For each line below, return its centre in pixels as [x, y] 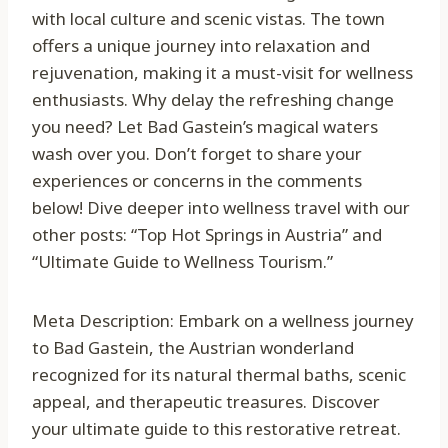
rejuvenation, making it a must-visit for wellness [222, 73]
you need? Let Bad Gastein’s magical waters [205, 127]
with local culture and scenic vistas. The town [208, 19]
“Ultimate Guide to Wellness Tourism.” [182, 262]
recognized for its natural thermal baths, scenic [219, 375]
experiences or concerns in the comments [197, 181]
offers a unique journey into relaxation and [201, 46]
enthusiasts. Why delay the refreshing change [213, 100]
